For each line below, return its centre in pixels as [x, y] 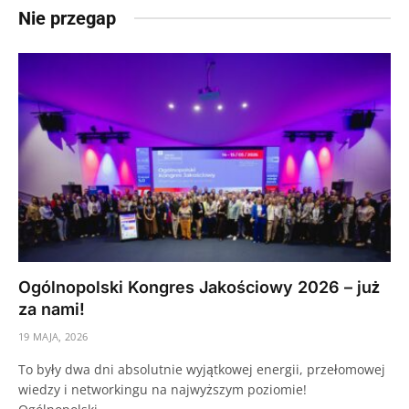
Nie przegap [67, 18]
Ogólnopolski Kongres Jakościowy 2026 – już [199, 288]
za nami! [52, 309]
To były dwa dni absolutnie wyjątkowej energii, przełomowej [202, 370]
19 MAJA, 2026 [53, 337]
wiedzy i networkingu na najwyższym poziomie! [163, 390]
